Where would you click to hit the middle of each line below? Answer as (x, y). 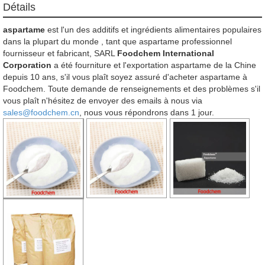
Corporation (27, 65)
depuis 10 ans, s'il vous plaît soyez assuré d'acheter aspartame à (125, 77)
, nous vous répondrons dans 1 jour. (147, 112)
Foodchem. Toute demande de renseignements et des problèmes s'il (132, 88)
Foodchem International (166, 53)
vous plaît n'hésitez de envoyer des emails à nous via (103, 100)
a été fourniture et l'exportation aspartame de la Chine (154, 65)
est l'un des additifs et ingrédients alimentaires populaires (153, 29)
